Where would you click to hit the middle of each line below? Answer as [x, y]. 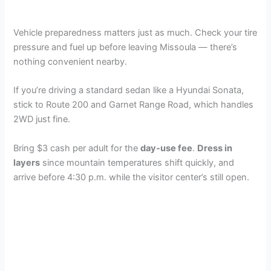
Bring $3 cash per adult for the [77, 148]
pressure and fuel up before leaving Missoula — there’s [126, 47]
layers [27, 162]
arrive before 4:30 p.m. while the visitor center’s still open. [132, 177]
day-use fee [167, 148]
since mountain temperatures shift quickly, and [137, 162]
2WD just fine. [42, 119]
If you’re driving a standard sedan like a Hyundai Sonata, [129, 90]
